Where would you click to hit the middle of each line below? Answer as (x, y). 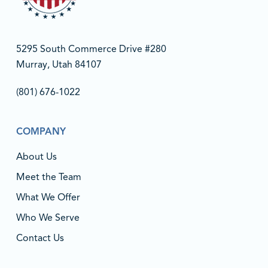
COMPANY (41, 132)
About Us (36, 157)
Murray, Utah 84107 (59, 65)
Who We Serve (48, 218)
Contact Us (40, 238)
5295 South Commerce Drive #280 (91, 49)
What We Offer (48, 197)
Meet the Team (48, 177)
